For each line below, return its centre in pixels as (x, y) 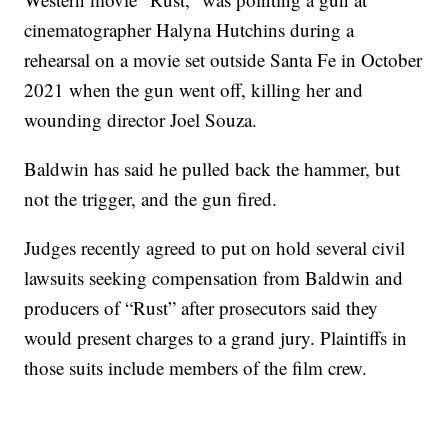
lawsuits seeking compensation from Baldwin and (214, 278)
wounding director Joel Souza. (141, 120)
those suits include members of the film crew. (196, 368)
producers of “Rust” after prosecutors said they (201, 308)
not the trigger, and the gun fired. (151, 199)
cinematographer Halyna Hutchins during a (189, 30)
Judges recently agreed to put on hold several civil (215, 248)
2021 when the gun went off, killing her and (194, 90)
